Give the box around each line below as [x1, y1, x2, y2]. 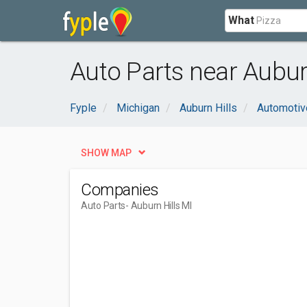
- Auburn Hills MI [125, 200, 192, 211]
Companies [81, 180, 159, 199]
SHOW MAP [81, 147, 132, 158]
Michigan [116, 101, 160, 114]
